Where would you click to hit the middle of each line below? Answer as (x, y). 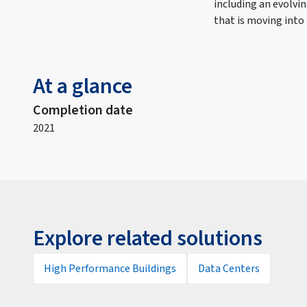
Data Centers (229, 269)
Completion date (83, 110)
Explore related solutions (148, 238)
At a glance (83, 86)
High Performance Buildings (110, 269)
